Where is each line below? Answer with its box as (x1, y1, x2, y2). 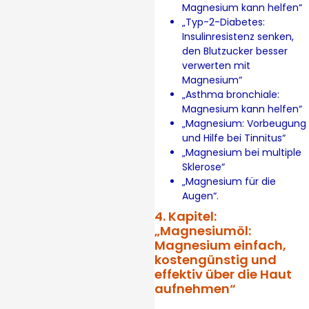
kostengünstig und (154, 250, 277, 268)
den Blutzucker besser (182, 43, 288, 58)
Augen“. (182, 188, 219, 203)
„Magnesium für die (182, 174, 276, 188)
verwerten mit (182, 58, 250, 72)
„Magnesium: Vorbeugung (182, 116, 306, 130)
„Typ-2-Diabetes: (182, 14, 265, 29)
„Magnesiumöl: (154, 221, 251, 239)
